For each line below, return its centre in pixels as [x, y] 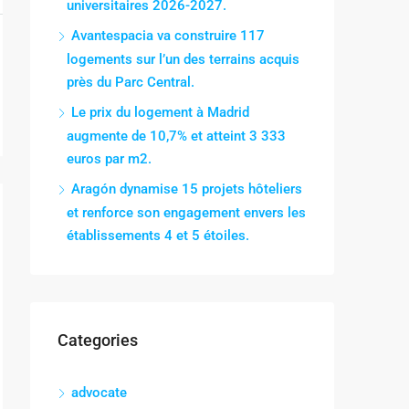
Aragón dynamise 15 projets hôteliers [187, 189]
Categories [98, 340]
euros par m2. [109, 159]
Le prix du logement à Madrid [160, 112]
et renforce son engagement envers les [186, 213]
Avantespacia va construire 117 [168, 36]
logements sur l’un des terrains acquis [183, 59]
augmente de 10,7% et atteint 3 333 [176, 136]
